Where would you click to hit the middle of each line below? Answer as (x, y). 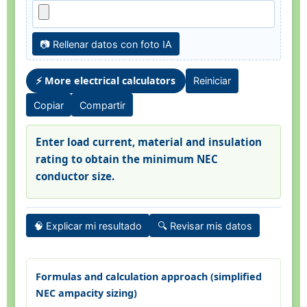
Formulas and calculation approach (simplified (148, 277)
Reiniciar (212, 81)
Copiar (49, 105)
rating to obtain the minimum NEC (126, 159)
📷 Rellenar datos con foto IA (106, 44)
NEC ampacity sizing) (86, 293)
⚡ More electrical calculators (106, 80)
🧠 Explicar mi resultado (88, 225)
